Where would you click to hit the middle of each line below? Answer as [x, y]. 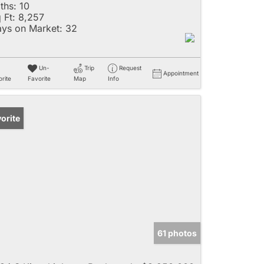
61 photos [177, 233]
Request [130, 67]
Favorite [39, 79]
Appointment [181, 73]
